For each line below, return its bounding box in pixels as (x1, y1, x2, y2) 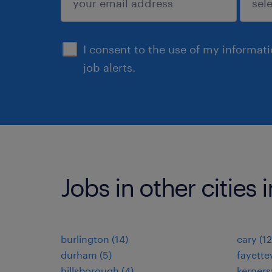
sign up (80, 14, 120, 27)
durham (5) (61, 249, 112, 260)
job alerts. (83, 61, 135, 74)
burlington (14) (61, 233, 128, 245)
